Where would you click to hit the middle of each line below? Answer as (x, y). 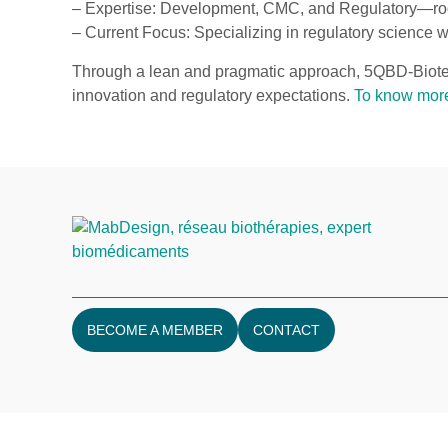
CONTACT (286, 330)
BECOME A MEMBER (155, 330)
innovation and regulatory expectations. (213, 95)
